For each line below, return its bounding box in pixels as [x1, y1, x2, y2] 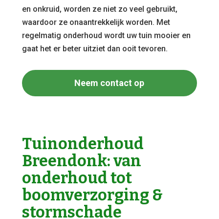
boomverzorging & [22, 186, 163, 204]
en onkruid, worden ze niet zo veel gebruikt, [22, 4, 177, 14]
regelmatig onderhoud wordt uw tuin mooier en [22, 31, 191, 40]
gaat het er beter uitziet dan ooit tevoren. [22, 44, 168, 53]
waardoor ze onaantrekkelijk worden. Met [22, 18, 170, 27]
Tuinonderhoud [22, 134, 144, 153]
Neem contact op [74, 78, 145, 88]
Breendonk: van [22, 152, 141, 170]
